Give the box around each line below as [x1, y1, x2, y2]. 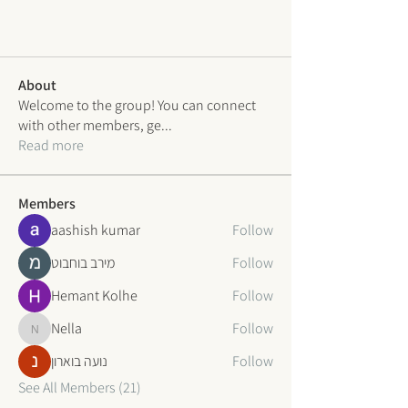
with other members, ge [18, 116, 161, 135]
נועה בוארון [51, 352, 107, 371]
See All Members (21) [18, 378, 141, 397]
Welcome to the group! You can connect [18, 96, 256, 115]
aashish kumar [51, 220, 140, 240]
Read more [18, 136, 84, 155]
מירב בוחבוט [51, 253, 115, 272]
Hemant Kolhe [51, 286, 138, 305]
